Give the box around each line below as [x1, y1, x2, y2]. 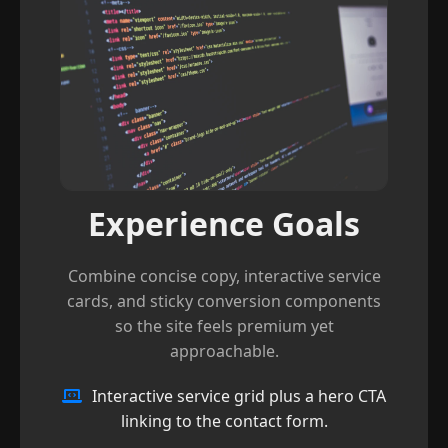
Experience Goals [88, 202, 360, 246]
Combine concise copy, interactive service [67, 265, 381, 288]
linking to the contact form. [120, 410, 328, 433]
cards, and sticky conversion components [67, 290, 381, 313]
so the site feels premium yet [114, 315, 334, 338]
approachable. [169, 340, 279, 363]
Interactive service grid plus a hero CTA [92, 385, 386, 408]
